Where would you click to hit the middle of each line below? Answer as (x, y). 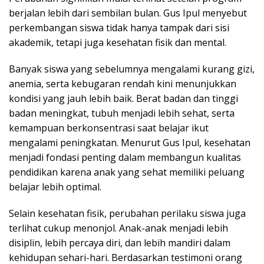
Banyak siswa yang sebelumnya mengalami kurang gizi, (132, 69)
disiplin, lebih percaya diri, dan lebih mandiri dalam (120, 243)
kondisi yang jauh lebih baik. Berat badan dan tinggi (123, 98)
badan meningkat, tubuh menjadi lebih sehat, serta (122, 113)
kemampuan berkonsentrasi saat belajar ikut (109, 128)
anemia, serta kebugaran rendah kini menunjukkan (123, 84)
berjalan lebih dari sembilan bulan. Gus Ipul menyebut (128, 13)
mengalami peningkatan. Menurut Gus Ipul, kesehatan (130, 143)
